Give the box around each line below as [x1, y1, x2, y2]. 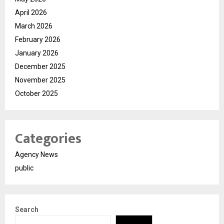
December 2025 [15, 62, 65, 71]
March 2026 [15, 22, 52, 30]
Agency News [15, 150, 58, 159]
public [15, 164, 33, 172]
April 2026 [15, 8, 47, 17]
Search [15, 205, 38, 214]
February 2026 [15, 35, 60, 44]
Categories [15, 127, 81, 151]
